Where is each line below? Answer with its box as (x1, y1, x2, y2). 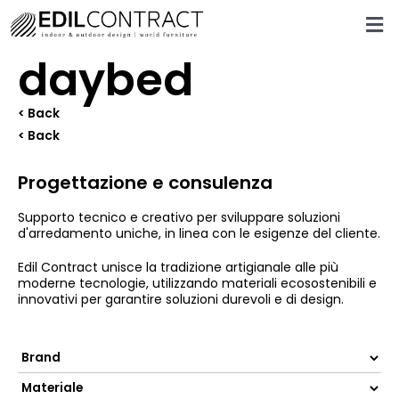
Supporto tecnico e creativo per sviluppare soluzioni (18, 208, 340, 226)
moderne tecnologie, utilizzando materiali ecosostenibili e (18, 274, 377, 292)
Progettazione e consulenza (18, 170, 273, 195)
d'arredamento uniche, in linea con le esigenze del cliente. (18, 224, 380, 242)
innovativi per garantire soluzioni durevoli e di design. (18, 290, 344, 308)
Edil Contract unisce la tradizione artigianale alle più (18, 258, 338, 276)
